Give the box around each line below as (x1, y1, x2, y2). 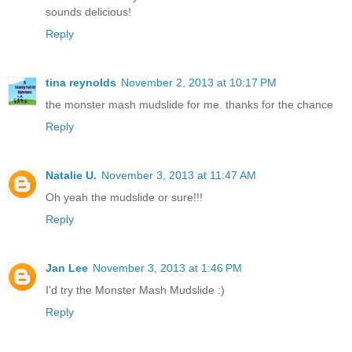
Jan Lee (46, 261, 88, 274)
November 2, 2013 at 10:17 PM (121, 75, 277, 89)
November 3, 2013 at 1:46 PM (93, 261, 242, 274)
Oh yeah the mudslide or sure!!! (46, 190, 203, 203)
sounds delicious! (46, 5, 131, 18)
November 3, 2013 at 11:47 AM (101, 168, 256, 181)
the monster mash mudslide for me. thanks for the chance (46, 97, 333, 111)
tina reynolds (46, 75, 116, 89)
